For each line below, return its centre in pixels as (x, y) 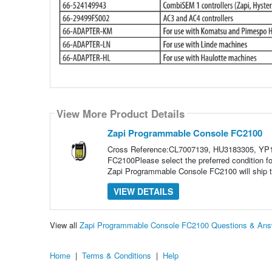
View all (64, 225)
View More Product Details (120, 113)
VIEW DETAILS (143, 192)
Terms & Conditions (117, 255)
